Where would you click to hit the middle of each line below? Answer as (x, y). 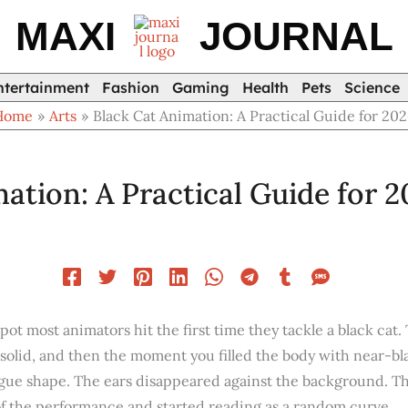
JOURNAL (296, 36)
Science (372, 87)
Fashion (131, 87)
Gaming (201, 87)
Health (265, 87)
